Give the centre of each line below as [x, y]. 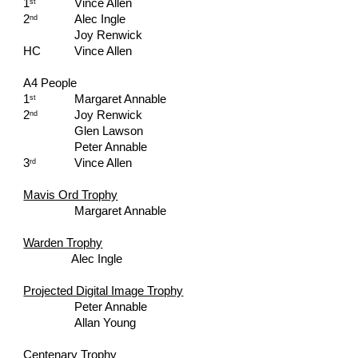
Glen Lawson [109, 131]
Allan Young [105, 323]
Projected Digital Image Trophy [103, 291]
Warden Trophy [63, 243]
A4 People [50, 83]
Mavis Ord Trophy [71, 195]
